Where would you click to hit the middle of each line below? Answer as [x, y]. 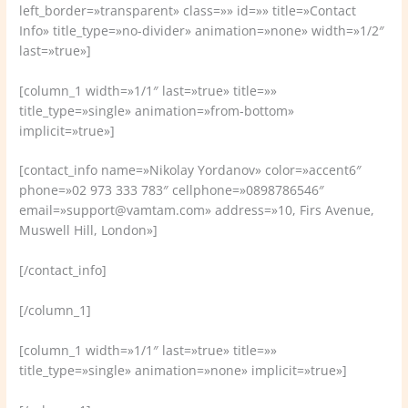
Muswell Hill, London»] [89, 230]
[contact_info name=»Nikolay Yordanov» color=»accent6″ [191, 170]
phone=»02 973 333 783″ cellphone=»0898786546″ [172, 190]
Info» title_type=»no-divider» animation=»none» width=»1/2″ [202, 30]
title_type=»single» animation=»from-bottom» [157, 110]
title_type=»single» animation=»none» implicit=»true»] [184, 371]
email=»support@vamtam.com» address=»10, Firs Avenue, [197, 210]
